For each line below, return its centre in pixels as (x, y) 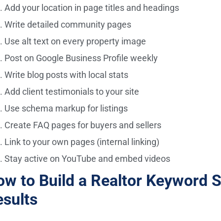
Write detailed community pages (68, 24)
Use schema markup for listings (66, 108)
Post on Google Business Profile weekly (81, 58)
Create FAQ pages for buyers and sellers (83, 125)
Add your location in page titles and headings (92, 7)
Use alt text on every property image (75, 41)
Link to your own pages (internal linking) (82, 142)
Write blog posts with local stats (67, 74)
